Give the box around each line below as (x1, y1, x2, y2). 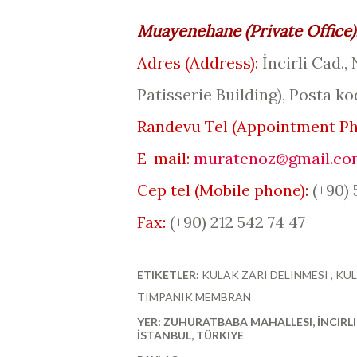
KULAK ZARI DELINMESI (202, 268, 331, 281)
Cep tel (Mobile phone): (137, 180, 308, 200)
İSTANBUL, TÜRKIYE (137, 328, 244, 342)
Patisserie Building (137, 84, 277, 104)
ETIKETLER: (137, 268, 199, 281)
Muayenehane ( (137, 21, 249, 41)
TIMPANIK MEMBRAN (137, 290, 251, 304)
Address (190, 53, 250, 73)
